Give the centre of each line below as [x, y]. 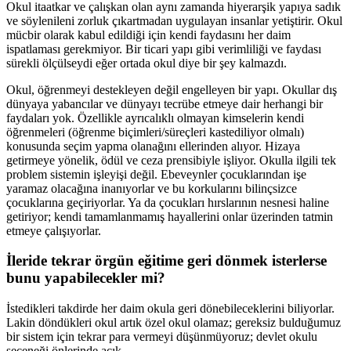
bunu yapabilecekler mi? [86, 278]
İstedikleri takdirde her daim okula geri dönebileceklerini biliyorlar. [170, 309]
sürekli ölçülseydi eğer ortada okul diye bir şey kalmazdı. [147, 63]
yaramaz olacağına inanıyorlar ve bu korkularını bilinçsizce [152, 188]
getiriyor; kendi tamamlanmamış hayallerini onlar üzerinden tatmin [170, 216]
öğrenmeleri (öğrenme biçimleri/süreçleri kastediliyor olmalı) [155, 132]
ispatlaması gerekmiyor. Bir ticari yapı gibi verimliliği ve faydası [164, 49]
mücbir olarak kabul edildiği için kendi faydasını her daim [148, 34]
